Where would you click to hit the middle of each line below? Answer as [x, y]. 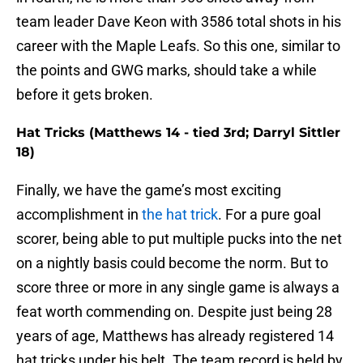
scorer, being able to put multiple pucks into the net [179, 239]
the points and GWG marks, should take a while [167, 70]
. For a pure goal [269, 215]
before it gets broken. [85, 95]
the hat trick [180, 215]
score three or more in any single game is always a [178, 288]
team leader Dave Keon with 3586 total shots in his [179, 22]
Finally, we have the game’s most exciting [149, 190]
